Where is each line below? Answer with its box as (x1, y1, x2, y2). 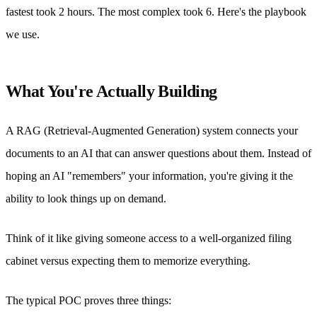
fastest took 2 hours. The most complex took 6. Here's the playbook (6, 5, 306, 18)
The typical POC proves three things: (6, 294, 171, 306)
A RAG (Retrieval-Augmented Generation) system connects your (6, 124, 298, 137)
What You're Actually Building (6, 81, 217, 100)
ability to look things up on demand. (6, 192, 166, 204)
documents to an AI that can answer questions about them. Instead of (6, 146, 311, 159)
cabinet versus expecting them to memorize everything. (6, 254, 250, 267)
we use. (6, 28, 40, 40)
